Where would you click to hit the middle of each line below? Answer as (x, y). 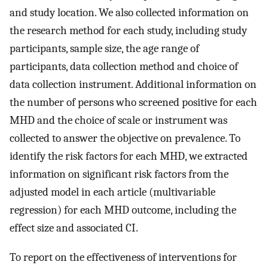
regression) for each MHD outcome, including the (123, 210)
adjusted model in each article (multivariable (112, 192)
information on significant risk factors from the (119, 174)
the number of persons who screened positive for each (133, 103)
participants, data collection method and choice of (124, 67)
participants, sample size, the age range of (104, 49)
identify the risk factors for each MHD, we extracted (129, 156)
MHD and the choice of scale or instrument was (118, 121)
